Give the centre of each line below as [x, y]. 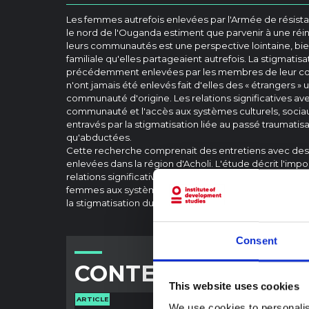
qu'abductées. [99, 137]
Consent [257, 241]
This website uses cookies [234, 286]
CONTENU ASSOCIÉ [187, 273]
